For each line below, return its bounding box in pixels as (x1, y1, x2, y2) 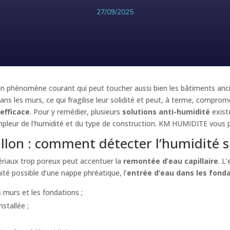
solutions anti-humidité (122, 106, 210, 117)
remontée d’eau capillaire (123, 156, 219, 166)
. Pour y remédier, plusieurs (30, 106, 123, 117)
